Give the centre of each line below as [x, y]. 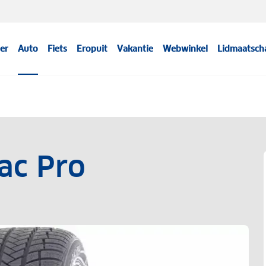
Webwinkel [186, 49]
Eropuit [92, 49]
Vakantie [135, 49]
